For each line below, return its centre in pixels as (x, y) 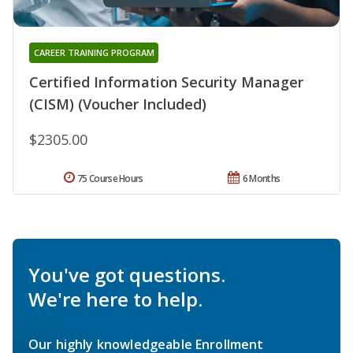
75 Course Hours (110, 179)
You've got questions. (127, 275)
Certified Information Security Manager (166, 82)
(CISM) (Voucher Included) (118, 104)
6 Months (261, 179)
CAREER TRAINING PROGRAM (94, 53)
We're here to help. (115, 299)
